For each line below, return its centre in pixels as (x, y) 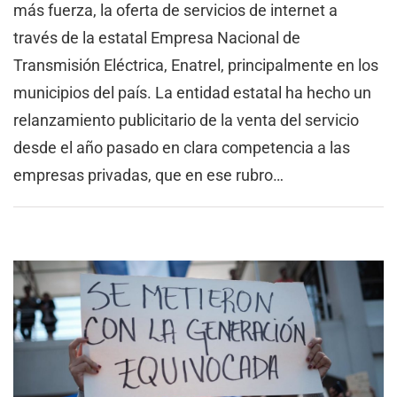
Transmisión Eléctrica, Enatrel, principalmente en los (196, 65)
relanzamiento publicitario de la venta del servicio (186, 120)
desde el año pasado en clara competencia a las (182, 147)
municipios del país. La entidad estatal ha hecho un (192, 92)
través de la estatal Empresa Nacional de (157, 37)
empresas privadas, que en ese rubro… (148, 175)
